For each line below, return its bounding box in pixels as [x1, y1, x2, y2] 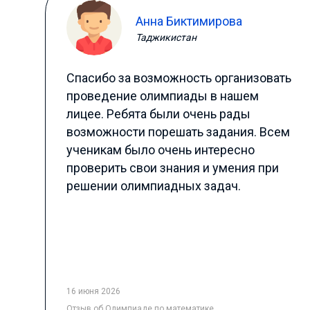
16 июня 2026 [66, 286, 120, 296]
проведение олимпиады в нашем [66, 89, 259, 103]
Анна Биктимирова [135, 13, 242, 28]
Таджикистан [135, 31, 197, 43]
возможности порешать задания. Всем [66, 125, 290, 139]
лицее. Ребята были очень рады [66, 107, 250, 121]
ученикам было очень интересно [66, 143, 255, 157]
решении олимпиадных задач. [66, 179, 241, 193]
